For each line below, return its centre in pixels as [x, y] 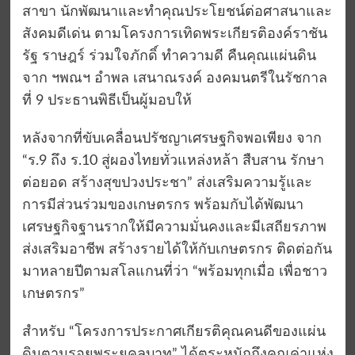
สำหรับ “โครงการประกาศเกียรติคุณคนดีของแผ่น [174, 332]
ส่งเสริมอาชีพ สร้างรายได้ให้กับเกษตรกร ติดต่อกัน [177, 250]
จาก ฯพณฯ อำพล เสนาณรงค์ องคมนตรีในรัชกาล [174, 79]
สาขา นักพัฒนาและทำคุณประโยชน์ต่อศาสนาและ [177, 12]
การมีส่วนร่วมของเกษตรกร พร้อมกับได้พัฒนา [162, 206]
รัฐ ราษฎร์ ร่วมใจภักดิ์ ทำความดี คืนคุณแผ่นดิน [169, 57]
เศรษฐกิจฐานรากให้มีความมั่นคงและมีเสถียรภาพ [174, 228]
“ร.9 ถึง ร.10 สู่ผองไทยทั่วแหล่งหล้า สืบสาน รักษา [173, 161]
